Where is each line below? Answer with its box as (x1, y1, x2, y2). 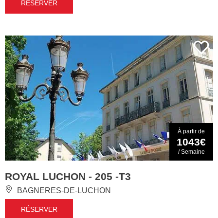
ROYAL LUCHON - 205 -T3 (5, 170, 131, 182)
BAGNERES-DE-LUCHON (15, 186, 111, 195)
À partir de (178, 127, 205, 135)
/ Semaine (178, 148, 205, 155)
